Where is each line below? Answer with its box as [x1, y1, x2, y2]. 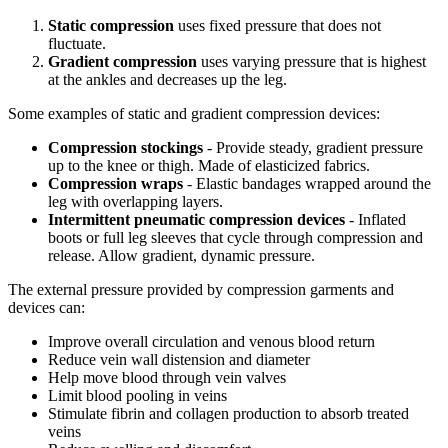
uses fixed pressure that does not [174, 16, 381, 34]
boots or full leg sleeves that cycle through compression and [48, 228, 423, 246]
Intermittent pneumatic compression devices [48, 210, 345, 228]
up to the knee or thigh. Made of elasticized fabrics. [48, 156, 370, 174]
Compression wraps [48, 174, 183, 192]
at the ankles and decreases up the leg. [48, 70, 287, 88]
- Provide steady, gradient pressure [203, 138, 423, 156]
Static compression [48, 16, 174, 34]
